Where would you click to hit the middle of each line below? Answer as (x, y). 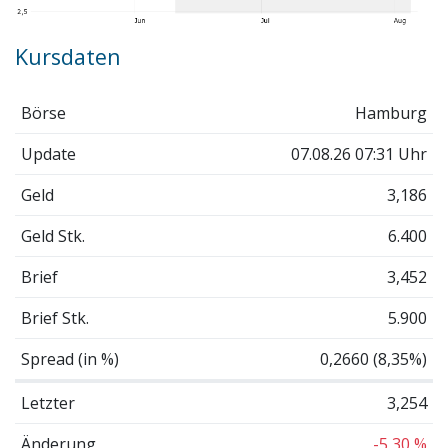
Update (48, 153)
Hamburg (391, 112)
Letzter (47, 402)
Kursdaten (68, 57)
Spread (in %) (69, 358)
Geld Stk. (52, 235)
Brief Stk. (54, 317)
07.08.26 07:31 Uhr (359, 153)
